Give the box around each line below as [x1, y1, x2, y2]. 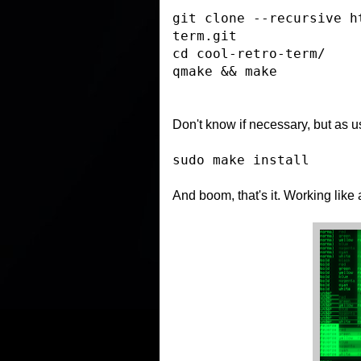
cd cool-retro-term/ [172, 46, 326, 61]
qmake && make [172, 64, 277, 79]
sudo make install [172, 152, 309, 168]
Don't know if [172, 118, 249, 131]
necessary [249, 118, 307, 131]
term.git [172, 28, 237, 44]
